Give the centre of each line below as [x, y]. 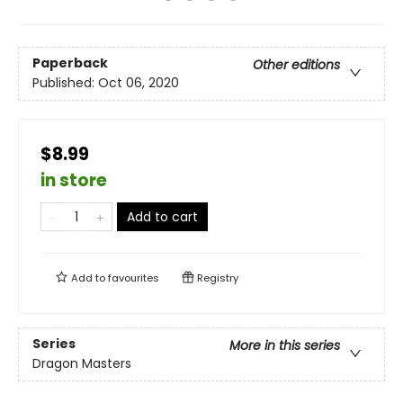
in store [74, 180]
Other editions [296, 65]
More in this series [285, 346]
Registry [216, 278]
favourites [134, 278]
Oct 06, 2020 [139, 83]
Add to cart [162, 217]
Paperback [70, 63]
